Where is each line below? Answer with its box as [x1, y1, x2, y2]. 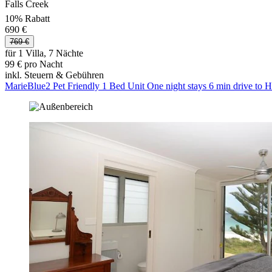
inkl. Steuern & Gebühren [5, 69, 104, 80]
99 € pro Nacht [5, 58, 63, 69]
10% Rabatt [5, 13, 50, 24]
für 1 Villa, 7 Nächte [5, 47, 83, 58]
